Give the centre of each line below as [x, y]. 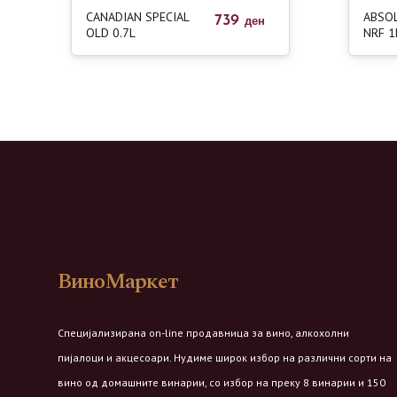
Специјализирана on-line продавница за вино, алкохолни [203, 333]
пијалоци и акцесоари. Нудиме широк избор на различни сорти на [225, 358]
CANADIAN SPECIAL [137, 17]
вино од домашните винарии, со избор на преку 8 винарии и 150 [222, 383]
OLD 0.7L [111, 33]
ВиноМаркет [118, 282]
